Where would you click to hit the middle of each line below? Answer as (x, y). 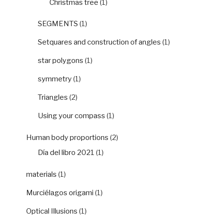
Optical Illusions (52, 211)
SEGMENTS (58, 24)
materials (41, 174)
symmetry (55, 79)
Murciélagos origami (60, 193)
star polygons (61, 61)
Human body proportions (67, 137)
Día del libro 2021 (66, 153)
